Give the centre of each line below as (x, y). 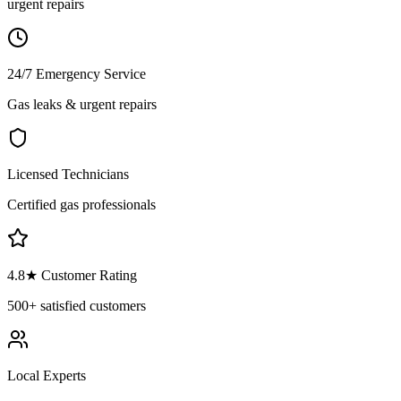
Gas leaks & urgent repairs (82, 104)
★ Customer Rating (81, 275)
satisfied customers (91, 305)
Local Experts (47, 375)
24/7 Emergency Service (77, 73)
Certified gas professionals (81, 204)
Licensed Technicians (68, 174)
